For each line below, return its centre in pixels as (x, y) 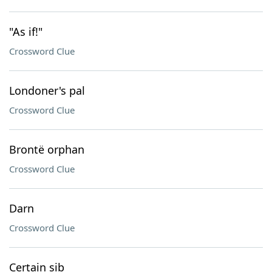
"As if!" (26, 32)
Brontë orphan (47, 149)
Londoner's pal (47, 90)
